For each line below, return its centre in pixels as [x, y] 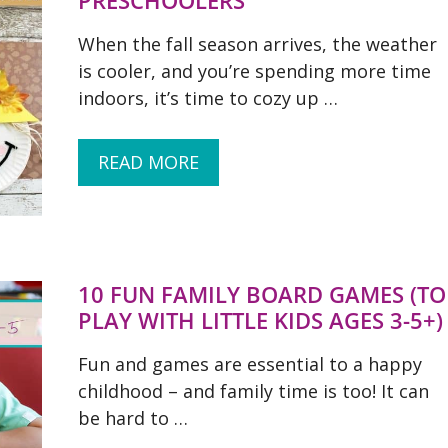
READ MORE [148, 162]
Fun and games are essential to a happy [250, 364]
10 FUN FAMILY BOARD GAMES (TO [262, 294]
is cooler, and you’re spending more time [254, 71]
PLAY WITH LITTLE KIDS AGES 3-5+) [260, 320]
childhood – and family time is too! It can [253, 391]
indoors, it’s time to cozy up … [208, 98]
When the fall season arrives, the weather [257, 44]
